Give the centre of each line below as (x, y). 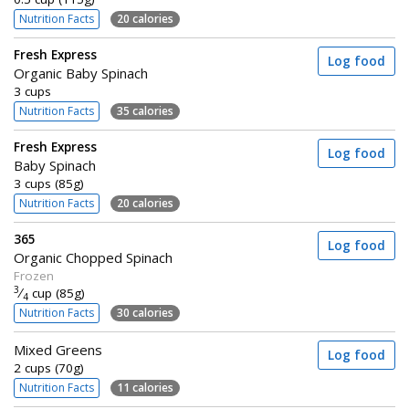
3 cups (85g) (49, 184)
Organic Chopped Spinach (93, 257)
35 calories (145, 110)
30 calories (145, 312)
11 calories (145, 387)
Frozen (34, 276)
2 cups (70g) (49, 368)
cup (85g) (57, 293)
